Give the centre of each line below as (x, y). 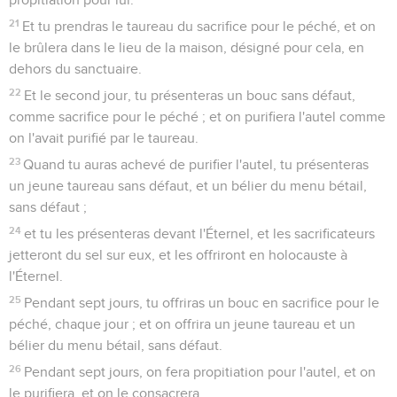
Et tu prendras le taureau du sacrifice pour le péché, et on (199, 26)
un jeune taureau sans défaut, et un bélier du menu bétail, (188, 186)
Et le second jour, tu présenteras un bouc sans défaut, (190, 95)
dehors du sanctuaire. (75, 69)
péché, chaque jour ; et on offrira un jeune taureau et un (182, 324)
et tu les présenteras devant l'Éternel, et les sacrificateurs (200, 234)
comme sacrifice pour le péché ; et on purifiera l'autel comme (197, 117)
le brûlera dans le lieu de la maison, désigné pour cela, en (187, 47)
